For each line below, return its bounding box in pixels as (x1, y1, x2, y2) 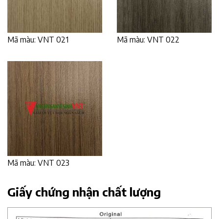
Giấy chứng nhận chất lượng (7, 184, 161, 199)
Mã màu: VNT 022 (117, 34, 179, 44)
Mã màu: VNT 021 (7, 34, 68, 44)
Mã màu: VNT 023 (7, 157, 69, 168)
